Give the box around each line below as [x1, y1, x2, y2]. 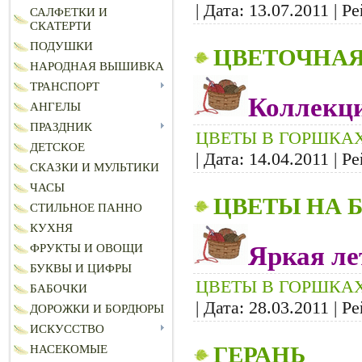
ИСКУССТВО [30, 322, 104, 336]
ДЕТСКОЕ [30, 141, 85, 154]
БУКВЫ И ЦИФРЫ [30, 262, 132, 276]
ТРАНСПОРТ [30, 80, 99, 94]
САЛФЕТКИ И [30, 6, 107, 19]
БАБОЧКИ [30, 282, 87, 296]
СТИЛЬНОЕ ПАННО [30, 201, 142, 215]
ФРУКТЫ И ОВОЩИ [30, 242, 143, 255]
